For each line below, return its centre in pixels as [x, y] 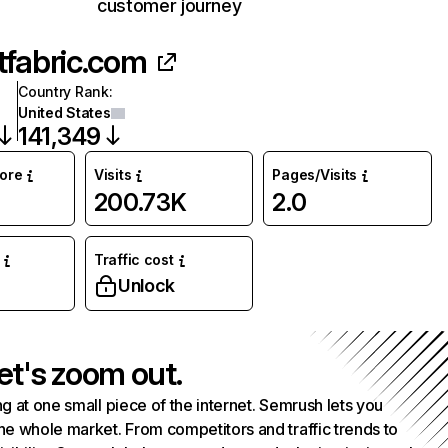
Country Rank [63, 91]
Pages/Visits [315, 174]
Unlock [146, 285]
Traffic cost [133, 259]
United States [64, 112]
